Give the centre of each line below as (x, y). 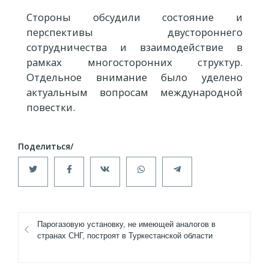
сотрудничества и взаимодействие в (134, 47)
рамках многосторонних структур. (134, 62)
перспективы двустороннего (134, 32)
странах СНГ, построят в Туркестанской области (125, 236)
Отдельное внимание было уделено (134, 77)
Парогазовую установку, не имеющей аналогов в (126, 225)
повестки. (51, 107)
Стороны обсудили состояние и (134, 17)
